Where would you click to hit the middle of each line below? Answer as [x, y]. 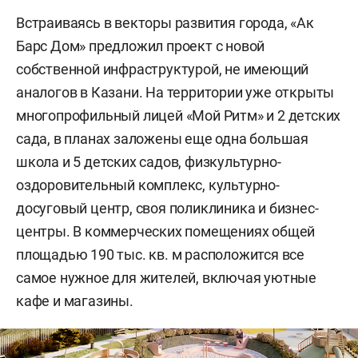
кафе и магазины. [75, 301]
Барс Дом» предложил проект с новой [141, 46]
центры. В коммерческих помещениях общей [166, 232]
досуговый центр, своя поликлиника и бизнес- [167, 209]
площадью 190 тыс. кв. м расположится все [160, 255]
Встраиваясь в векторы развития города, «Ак [165, 23]
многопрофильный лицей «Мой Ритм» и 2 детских [179, 116]
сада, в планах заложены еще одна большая [162, 139]
